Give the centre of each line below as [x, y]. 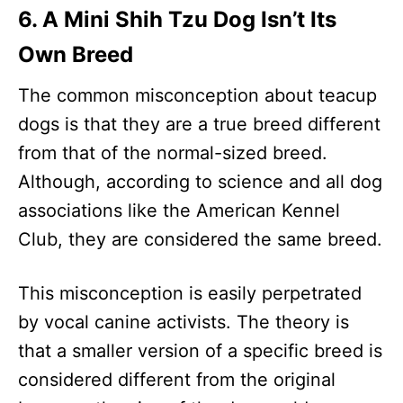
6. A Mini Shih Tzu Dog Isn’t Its [177, 19]
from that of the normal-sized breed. [173, 152]
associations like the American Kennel [179, 210]
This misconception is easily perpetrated [190, 293]
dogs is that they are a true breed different [199, 124]
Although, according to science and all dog [200, 181]
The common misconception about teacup [197, 95]
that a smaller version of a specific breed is [200, 350]
